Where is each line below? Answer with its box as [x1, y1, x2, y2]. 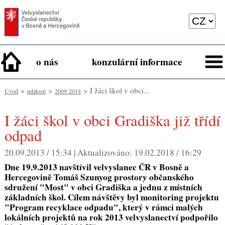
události [27, 87, 46, 95]
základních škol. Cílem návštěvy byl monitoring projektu [4, 190, 219, 203]
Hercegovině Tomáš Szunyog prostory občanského [4, 170, 194, 183]
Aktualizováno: [77, 146, 134, 158]
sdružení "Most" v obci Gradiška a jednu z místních [4, 180, 202, 193]
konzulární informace [92, 55, 182, 69]
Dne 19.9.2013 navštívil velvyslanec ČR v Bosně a [4, 160, 189, 173]
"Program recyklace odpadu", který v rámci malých [4, 200, 203, 213]
